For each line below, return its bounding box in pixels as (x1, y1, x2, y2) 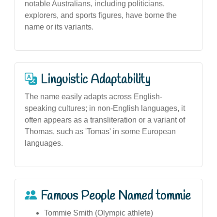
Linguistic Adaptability (41, 71, 150, 88)
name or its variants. (25, 22, 93, 31)
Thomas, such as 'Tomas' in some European (25, 127, 176, 136)
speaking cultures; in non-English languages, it (25, 104, 185, 112)
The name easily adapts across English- (25, 92, 162, 101)
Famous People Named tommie (41, 187, 191, 204)
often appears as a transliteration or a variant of (25, 115, 185, 124)
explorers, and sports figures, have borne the (25, 11, 177, 19)
